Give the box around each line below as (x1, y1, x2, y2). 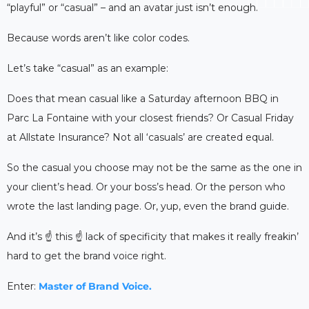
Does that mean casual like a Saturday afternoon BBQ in (7, 92, 279, 105)
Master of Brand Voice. (39, 279, 152, 292)
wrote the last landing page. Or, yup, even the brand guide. (7, 199, 289, 212)
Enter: (7, 279, 39, 292)
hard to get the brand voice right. (7, 249, 166, 262)
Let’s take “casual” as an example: (7, 61, 168, 74)
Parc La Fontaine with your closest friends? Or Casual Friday (7, 111, 294, 124)
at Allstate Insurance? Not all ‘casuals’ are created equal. (7, 130, 274, 143)
